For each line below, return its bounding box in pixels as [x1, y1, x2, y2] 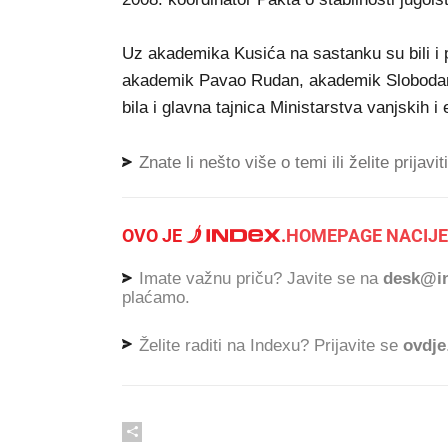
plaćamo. [122, 287, 190, 307]
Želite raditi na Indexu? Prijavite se [134, 335, 403, 355]
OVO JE [122, 225, 186, 247]
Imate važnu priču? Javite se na [134, 269, 383, 289]
